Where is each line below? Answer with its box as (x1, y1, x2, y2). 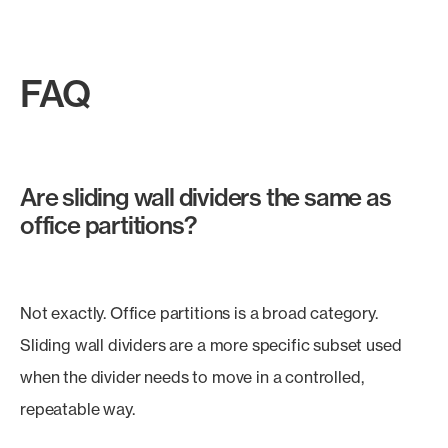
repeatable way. (20, 399, 135, 419)
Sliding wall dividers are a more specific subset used (20, 335, 402, 355)
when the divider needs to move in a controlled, (20, 367, 364, 387)
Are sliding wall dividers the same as (20, 182, 391, 212)
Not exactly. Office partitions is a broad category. (20, 303, 378, 323)
